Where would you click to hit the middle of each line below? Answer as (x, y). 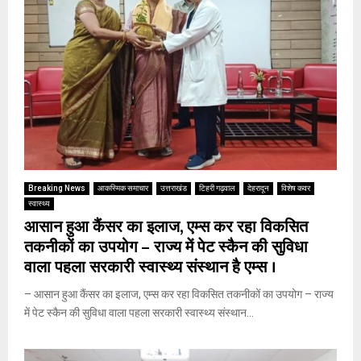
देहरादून (258, 188)
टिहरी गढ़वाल (217, 188)
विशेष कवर (296, 188)
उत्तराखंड (174, 188)
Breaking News (57, 188)
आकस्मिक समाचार (123, 188)
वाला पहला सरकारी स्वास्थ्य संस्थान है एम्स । (150, 267)
